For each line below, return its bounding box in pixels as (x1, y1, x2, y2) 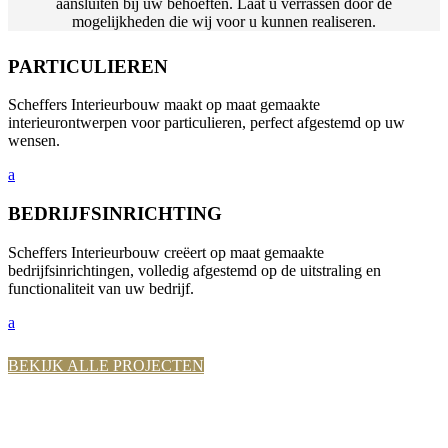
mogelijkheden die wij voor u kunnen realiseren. (72, 12, 376, 30)
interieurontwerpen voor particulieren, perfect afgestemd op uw (8, 114, 405, 132)
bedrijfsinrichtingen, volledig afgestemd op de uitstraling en (8, 261, 381, 279)
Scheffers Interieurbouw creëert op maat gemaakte (8, 243, 324, 261)
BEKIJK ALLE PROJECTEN (8, 356, 204, 374)
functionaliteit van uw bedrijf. (8, 279, 194, 297)
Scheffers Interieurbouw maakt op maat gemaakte (8, 96, 320, 114)
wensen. (8, 132, 60, 150)
